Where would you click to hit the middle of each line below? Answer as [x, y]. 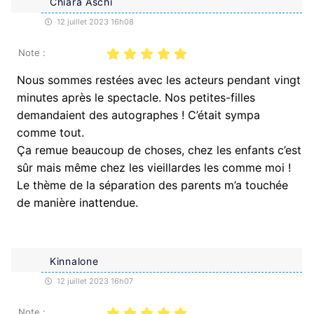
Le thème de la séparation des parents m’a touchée [152, 185]
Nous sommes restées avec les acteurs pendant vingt [159, 80]
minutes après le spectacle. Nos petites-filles [136, 97]
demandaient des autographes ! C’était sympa [138, 115]
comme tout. [50, 132]
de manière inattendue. [77, 202]
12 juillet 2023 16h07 [94, 281]
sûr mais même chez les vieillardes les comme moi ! [154, 167]
